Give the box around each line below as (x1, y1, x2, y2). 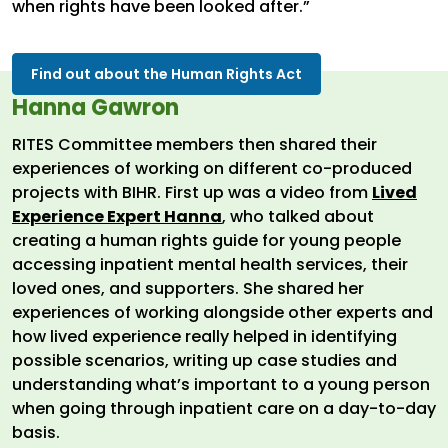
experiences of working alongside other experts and (12, 301, 433, 325)
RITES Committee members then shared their (12, 133, 377, 157)
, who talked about (222, 205, 374, 229)
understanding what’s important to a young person (12, 373, 430, 397)
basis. (12, 421, 64, 445)
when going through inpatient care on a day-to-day (12, 397, 436, 421)
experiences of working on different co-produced (12, 157, 412, 181)
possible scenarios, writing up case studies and (12, 349, 397, 373)
